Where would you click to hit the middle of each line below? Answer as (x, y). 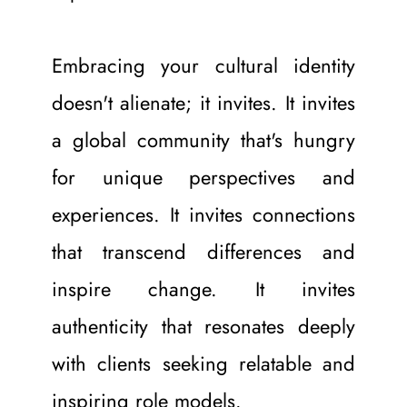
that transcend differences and (203, 251)
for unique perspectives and (203, 177)
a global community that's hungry (203, 139)
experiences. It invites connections (203, 214)
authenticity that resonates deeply (203, 326)
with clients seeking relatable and (203, 363)
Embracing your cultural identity (203, 65)
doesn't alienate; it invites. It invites (203, 102)
